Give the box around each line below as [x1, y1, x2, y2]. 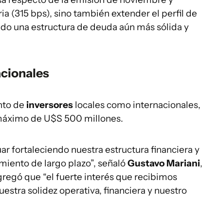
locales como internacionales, [73, 99, 200, 110]
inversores [26, 99, 73, 110]
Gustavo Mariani [127, 157, 200, 169]
